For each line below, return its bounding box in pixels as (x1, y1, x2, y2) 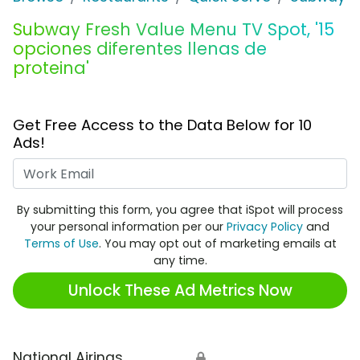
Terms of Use (23, 235, 99, 252)
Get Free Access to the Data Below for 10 (13, 115, 312, 136)
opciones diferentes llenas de (13, 37, 267, 61)
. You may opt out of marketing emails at (98, 235, 337, 252)
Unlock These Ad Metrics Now (67, 279, 292, 301)
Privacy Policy (227, 219, 303, 235)
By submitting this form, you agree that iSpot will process (17, 202, 343, 219)
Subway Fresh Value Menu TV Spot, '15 (13, 18, 334, 42)
